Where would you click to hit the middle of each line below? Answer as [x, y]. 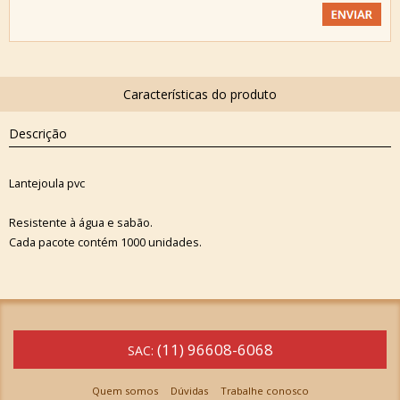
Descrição [38, 133]
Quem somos [125, 391]
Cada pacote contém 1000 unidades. [105, 242]
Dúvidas [189, 391]
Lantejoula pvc [47, 183]
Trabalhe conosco [264, 391]
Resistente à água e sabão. [81, 222]
